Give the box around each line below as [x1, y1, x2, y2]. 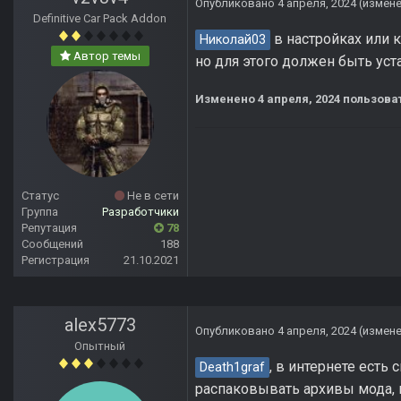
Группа [21, 205, 58, 219]
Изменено [195, 92, 258, 107]
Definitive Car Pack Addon [33, 12, 167, 26]
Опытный [74, 339, 126, 354]
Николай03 [200, 32, 266, 48]
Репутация [21, 221, 77, 235]
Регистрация [21, 253, 90, 268]
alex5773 [64, 314, 136, 337]
